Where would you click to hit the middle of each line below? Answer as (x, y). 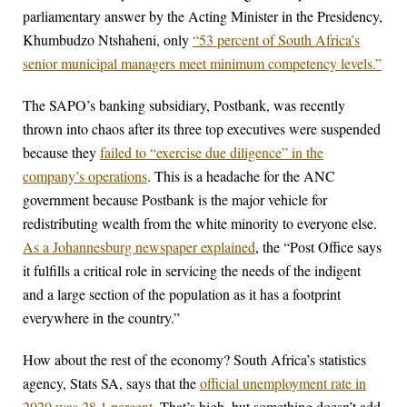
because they (61, 153)
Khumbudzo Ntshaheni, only (108, 40)
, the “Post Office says (318, 247)
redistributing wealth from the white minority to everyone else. (200, 223)
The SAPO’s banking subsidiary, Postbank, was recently (184, 105)
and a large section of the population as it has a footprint (182, 294)
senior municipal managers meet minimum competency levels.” (202, 64)
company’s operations (85, 176)
